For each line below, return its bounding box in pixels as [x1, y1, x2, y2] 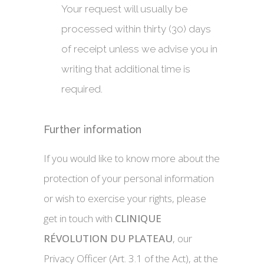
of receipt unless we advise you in [61, 43, 217, 55]
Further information [44, 123, 141, 136]
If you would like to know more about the [44, 151, 220, 165]
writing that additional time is [61, 63, 190, 75]
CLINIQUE [115, 212, 161, 225]
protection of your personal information [44, 171, 214, 185]
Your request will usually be [61, 3, 187, 15]
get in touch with [44, 212, 115, 225]
